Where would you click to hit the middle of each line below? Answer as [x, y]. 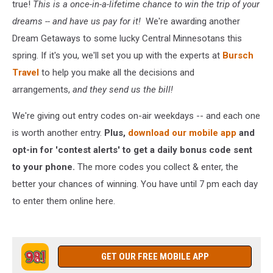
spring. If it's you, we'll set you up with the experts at [117, 55]
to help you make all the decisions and [117, 73]
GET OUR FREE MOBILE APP [155, 257]
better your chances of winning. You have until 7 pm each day [135, 184]
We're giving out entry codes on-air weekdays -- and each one [136, 116]
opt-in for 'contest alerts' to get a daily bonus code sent [132, 150]
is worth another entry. [58, 133]
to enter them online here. [64, 201]
